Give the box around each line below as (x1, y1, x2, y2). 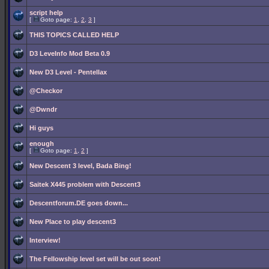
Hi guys (29, 124, 53, 131)
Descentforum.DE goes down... (29, 199, 128, 207)
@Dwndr (29, 106, 57, 113)
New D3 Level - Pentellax (29, 68, 107, 76)
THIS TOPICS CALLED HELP (29, 31, 119, 38)
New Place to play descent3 (29, 218, 116, 225)
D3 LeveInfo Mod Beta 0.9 (29, 50, 110, 57)
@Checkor (29, 87, 62, 94)
